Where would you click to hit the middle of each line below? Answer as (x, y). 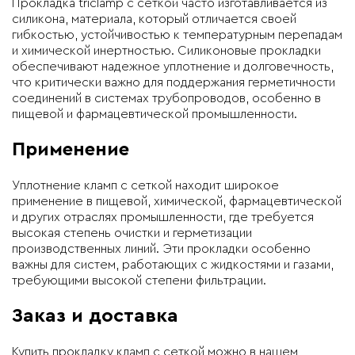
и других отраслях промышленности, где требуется (163, 217)
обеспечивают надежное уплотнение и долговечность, (173, 66)
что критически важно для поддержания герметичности (174, 82)
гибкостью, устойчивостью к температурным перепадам (177, 34)
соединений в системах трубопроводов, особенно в (166, 98)
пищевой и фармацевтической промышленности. (155, 114)
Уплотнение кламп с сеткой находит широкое (145, 185)
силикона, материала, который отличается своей (154, 19)
